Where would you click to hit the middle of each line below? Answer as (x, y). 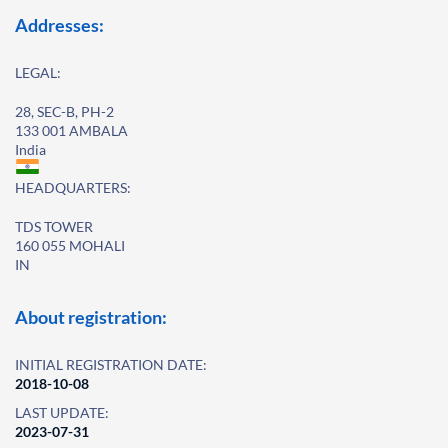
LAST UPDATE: (62, 412)
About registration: (91, 317)
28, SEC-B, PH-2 (64, 111)
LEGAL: (38, 72)
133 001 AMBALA (71, 130)
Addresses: (59, 25)
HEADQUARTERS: (73, 187)
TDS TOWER (54, 226)
